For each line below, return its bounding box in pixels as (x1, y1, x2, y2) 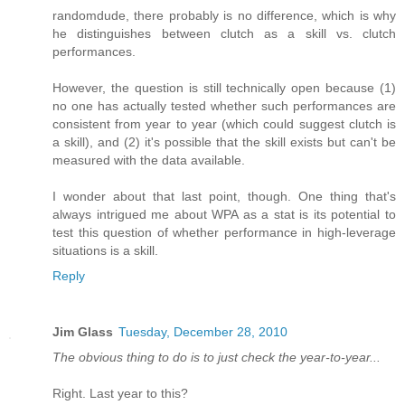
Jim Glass (52, 325, 113, 340)
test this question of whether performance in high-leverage (52, 225, 396, 240)
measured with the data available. (52, 153, 245, 168)
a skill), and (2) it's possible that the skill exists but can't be (52, 135, 396, 150)
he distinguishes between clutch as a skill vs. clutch (52, 26, 396, 42)
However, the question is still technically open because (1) (52, 80, 396, 96)
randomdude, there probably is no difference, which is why (52, 8, 396, 24)
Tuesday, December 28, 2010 (118, 325, 287, 340)
